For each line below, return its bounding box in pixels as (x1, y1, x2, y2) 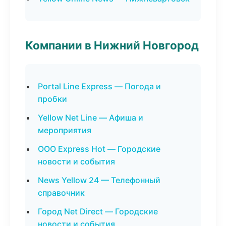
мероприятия (38, 125, 91, 135)
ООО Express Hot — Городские (38, 144, 160, 154)
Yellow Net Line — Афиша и (38, 112, 143, 123)
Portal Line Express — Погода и (38, 81, 161, 91)
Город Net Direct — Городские (38, 206, 158, 216)
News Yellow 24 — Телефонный (38, 175, 160, 185)
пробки (38, 94, 67, 104)
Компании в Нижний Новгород (25, 38, 199, 52)
